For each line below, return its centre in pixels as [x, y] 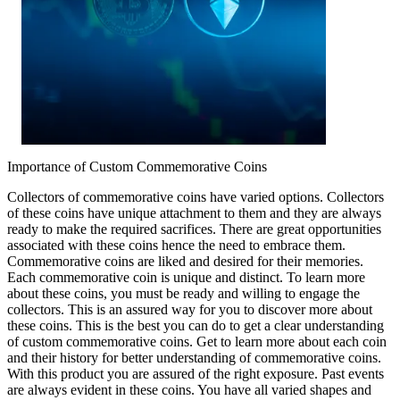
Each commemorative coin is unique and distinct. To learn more [186, 278]
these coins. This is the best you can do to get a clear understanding [196, 326]
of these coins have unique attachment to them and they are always [194, 213]
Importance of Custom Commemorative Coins [137, 167]
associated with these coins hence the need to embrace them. [176, 246]
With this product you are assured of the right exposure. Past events [196, 374]
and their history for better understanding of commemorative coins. [194, 358]
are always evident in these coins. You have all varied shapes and [189, 390]
